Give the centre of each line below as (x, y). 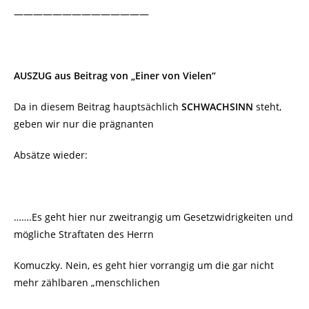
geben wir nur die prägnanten (84, 124)
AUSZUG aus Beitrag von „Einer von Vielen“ (115, 76)
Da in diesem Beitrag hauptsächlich (98, 107)
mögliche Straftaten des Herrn (84, 234)
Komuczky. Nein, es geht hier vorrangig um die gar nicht (144, 265)
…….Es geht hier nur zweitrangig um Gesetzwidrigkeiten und (153, 217)
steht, (269, 107)
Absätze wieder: (51, 155)
